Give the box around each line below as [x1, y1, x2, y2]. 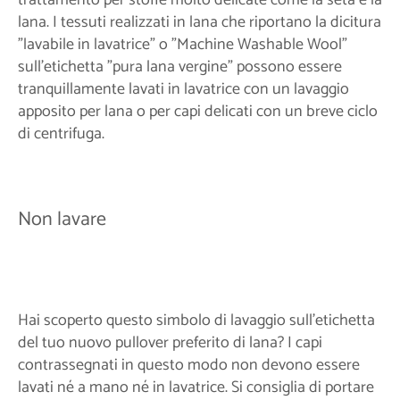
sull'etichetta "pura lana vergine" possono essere [18, 54, 342, 81]
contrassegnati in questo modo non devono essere [18, 351, 360, 379]
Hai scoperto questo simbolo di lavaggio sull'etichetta [18, 306, 375, 334]
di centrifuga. [18, 121, 104, 148]
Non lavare [18, 203, 106, 236]
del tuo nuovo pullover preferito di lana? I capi [18, 329, 322, 356]
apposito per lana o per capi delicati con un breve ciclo [18, 98, 378, 126]
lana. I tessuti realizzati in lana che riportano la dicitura [18, 9, 381, 37]
